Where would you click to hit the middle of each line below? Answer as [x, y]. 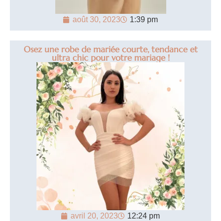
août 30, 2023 [96, 20]
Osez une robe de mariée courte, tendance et [110, 50]
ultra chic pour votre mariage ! [110, 58]
